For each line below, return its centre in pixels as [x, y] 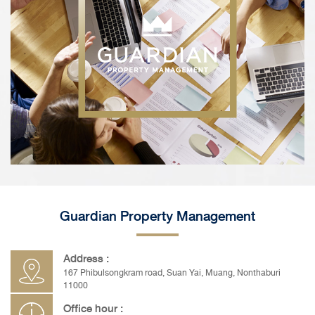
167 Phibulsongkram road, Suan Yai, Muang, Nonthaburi [172, 272]
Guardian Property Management [157, 216]
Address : [86, 258]
